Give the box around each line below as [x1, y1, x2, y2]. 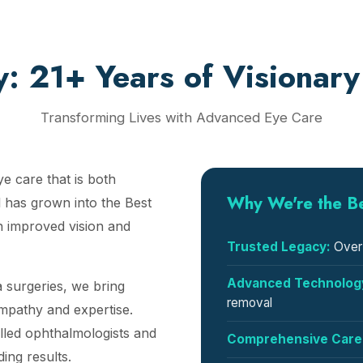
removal [227, 295, 272, 310]
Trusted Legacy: [227, 239, 331, 254]
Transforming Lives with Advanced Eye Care [41, 109, 322, 126]
